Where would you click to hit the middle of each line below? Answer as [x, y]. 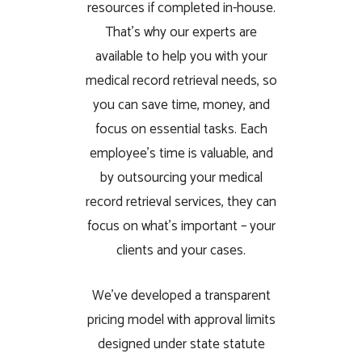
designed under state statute [181, 344]
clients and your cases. [181, 250]
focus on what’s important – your [181, 226]
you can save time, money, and [181, 105]
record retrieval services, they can [181, 202]
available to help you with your [181, 57]
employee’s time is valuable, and [181, 154]
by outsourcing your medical [181, 178]
